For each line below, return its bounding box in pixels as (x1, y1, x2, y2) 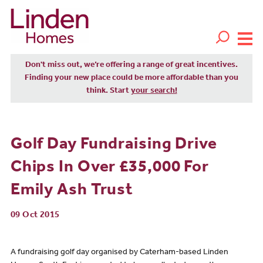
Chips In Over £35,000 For (10, 160, 209, 177)
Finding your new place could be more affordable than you (25, 74, 238, 83)
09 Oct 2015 (10, 211, 60, 220)
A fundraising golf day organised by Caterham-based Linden (10, 249, 228, 258)
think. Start (86, 87, 131, 96)
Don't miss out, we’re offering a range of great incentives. (25, 61, 238, 70)
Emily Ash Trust (10, 183, 134, 200)
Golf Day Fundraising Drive (10, 137, 217, 154)
